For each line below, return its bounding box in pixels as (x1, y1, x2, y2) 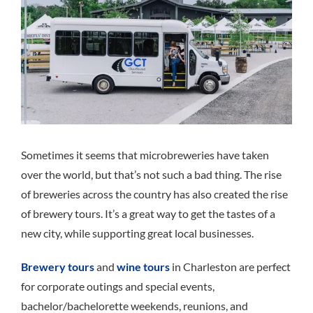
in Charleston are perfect (170, 259, 291, 273)
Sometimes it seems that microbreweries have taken (21, 147, 269, 161)
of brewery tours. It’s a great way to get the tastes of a (21, 206, 275, 220)
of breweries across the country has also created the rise (21, 187, 288, 201)
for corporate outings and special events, (21, 279, 214, 293)
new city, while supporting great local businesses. (21, 226, 254, 240)
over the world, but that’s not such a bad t (21, 167, 219, 181)
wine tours (117, 259, 170, 273)
